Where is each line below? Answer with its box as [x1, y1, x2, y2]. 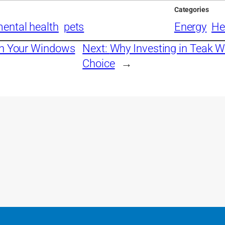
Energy [174, 20, 207, 33]
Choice [82, 57, 115, 70]
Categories [174, 6, 209, 14]
